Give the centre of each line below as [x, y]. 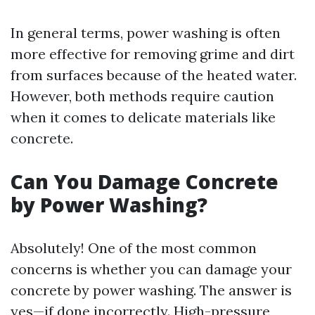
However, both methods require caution [142, 96]
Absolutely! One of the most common [134, 248]
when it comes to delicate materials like [143, 117]
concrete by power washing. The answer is [151, 290]
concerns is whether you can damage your [151, 269]
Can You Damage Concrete [144, 181]
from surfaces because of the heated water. [154, 75]
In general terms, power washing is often [146, 33]
